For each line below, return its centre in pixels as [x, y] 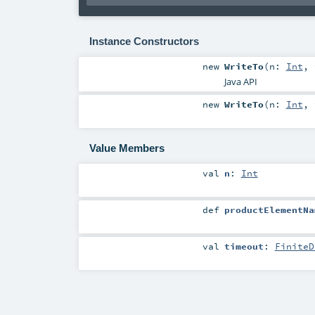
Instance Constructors [144, 41]
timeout [244, 246]
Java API [240, 81]
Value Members [127, 148]
